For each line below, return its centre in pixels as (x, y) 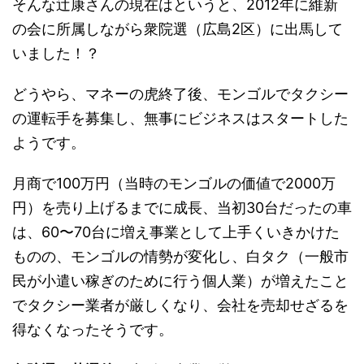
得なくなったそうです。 (93, 329)
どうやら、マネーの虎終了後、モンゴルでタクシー (180, 93)
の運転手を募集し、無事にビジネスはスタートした (180, 118)
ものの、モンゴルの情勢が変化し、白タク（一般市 (180, 256)
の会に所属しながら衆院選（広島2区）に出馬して (178, 28)
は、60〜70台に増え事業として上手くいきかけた (176, 232)
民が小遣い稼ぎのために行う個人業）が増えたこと (180, 280)
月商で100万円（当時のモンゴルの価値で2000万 (174, 183)
